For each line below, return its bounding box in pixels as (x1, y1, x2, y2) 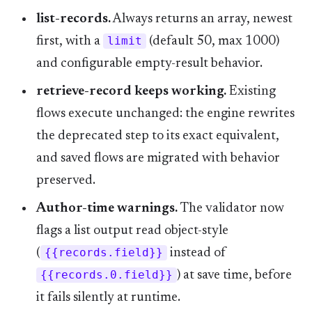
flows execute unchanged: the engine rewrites (36, 107, 295, 120)
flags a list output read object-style (36, 224, 228, 237)
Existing (226, 85, 276, 98)
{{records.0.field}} (40, 269, 173, 281)
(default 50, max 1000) (146, 35, 279, 48)
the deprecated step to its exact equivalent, (36, 130, 279, 143)
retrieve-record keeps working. (36, 85, 226, 98)
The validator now (178, 202, 284, 215)
